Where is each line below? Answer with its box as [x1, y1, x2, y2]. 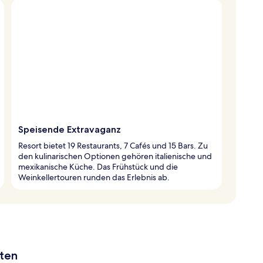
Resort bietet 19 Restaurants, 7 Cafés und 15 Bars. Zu [18, 140, 208, 151]
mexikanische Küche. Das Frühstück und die [18, 161, 178, 172]
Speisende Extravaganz [18, 123, 121, 135]
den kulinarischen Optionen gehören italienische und [18, 150, 212, 161]
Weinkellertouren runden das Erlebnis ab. [18, 171, 170, 183]
